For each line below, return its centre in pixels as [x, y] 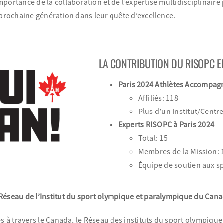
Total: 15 [153, 138]
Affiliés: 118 [158, 97]
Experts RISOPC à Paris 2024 [166, 124]
